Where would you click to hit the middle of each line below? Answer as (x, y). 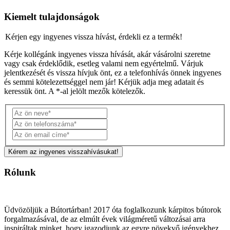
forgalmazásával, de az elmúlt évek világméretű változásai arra (105, 219)
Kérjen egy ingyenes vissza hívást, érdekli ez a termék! (94, 36)
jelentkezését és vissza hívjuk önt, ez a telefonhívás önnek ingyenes (113, 72)
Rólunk (20, 172)
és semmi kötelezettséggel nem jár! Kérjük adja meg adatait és (104, 82)
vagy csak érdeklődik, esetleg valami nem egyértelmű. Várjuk (104, 63)
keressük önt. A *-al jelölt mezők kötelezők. (75, 91)
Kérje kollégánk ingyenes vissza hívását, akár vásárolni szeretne (107, 54)
